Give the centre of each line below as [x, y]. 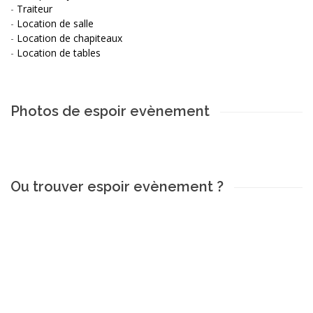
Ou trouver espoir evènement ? [117, 186]
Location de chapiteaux [70, 38]
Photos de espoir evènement [110, 111]
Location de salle [55, 23]
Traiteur [35, 8]
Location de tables [59, 52]
